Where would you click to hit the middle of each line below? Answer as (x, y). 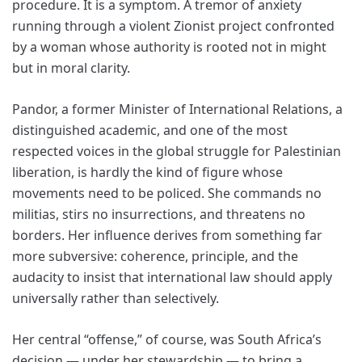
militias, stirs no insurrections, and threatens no (159, 214)
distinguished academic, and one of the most (150, 130)
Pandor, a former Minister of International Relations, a (177, 109)
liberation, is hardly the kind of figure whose (147, 172)
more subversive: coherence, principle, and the (155, 256)
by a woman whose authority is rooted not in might (169, 46)
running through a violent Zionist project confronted (173, 25)
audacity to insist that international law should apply (172, 277)
